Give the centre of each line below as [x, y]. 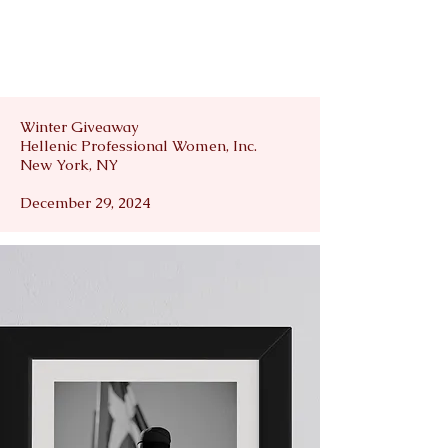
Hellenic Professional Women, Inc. [140, 145]
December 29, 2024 [85, 202]
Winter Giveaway [79, 126]
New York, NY [69, 164]
